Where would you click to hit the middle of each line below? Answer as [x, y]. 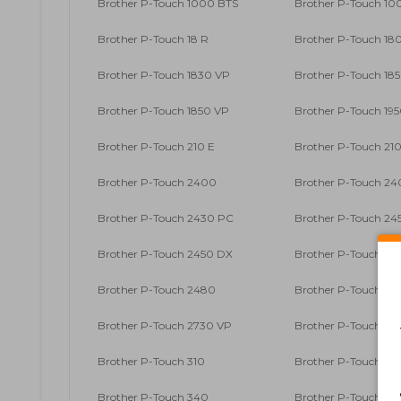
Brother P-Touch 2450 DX [165, 254]
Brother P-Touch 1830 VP [164, 75]
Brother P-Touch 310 [151, 362]
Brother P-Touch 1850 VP [163, 111]
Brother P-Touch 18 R [153, 39]
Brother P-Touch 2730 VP [165, 326]
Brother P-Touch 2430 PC [166, 218]
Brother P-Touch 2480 [157, 290]
